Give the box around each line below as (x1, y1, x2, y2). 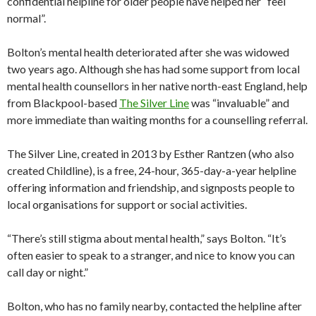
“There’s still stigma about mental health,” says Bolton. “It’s (7, 231, 286, 245)
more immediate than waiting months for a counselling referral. (7, 112, 308, 126)
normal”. (7, 11, 46, 25)
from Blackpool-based (7, 95, 119, 109)
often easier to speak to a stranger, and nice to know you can (7, 248, 295, 262)
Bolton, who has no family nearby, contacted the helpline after (7, 298, 302, 312)
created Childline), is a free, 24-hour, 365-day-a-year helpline (7, 163, 296, 177)
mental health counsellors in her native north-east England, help (7, 78, 308, 92)
